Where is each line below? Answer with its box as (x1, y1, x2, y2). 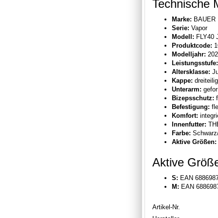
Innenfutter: (172, 120, 206, 128)
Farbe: (172, 129, 191, 137)
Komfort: (172, 111, 198, 119)
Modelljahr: (172, 50, 206, 58)
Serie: (172, 24, 189, 32)
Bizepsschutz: (172, 94, 214, 102)
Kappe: (172, 76, 193, 84)
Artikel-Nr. (152, 203, 180, 211)
